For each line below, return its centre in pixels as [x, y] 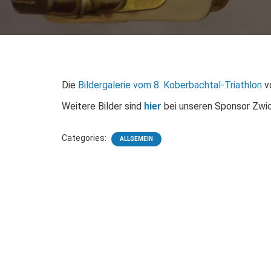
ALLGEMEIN [136, 139]
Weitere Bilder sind [103, 106]
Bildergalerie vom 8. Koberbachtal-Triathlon [170, 85]
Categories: [85, 138]
